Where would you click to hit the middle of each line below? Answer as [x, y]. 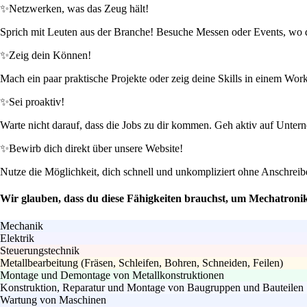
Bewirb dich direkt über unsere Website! [96, 149]
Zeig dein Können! [50, 56]
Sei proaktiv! [37, 102]
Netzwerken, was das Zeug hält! [79, 9]
